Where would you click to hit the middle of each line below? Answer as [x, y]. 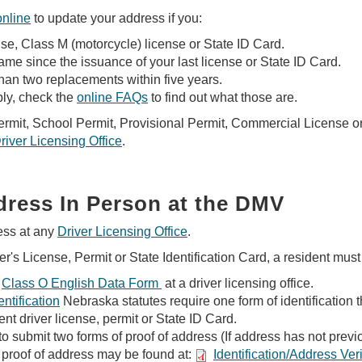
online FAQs [112, 97]
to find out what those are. [223, 97]
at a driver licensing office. [238, 283]
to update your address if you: [116, 18]
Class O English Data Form [82, 283]
